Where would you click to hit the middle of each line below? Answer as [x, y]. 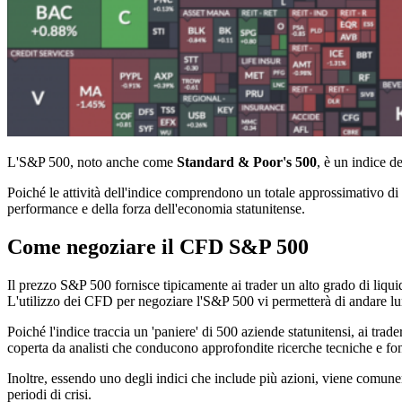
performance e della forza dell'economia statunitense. [156, 208]
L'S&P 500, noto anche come [92, 162]
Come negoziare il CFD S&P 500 [158, 246]
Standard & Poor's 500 [247, 162]
